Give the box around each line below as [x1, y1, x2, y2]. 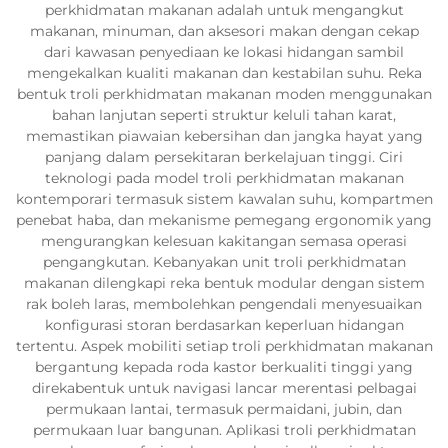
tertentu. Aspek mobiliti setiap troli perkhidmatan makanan [15, 336, 433, 355]
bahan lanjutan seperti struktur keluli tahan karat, [52, 105, 396, 124]
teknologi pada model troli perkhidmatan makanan [44, 168, 404, 187]
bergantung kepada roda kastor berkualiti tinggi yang [35, 357, 413, 376]
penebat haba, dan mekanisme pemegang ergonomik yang [16, 210, 432, 229]
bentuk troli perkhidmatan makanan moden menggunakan [16, 84, 432, 103]
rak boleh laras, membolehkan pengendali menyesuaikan [26, 294, 422, 313]
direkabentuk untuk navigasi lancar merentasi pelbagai [31, 378, 417, 397]
